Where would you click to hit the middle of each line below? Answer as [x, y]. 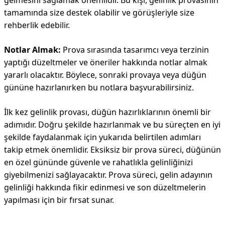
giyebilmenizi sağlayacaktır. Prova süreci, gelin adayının [108, 175]
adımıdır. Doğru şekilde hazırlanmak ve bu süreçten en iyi [112, 125]
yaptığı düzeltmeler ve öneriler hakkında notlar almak [106, 62]
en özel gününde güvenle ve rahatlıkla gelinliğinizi [98, 162]
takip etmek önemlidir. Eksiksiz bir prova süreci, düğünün [113, 150]
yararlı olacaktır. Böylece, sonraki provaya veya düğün [105, 75]
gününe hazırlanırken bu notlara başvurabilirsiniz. [99, 87]
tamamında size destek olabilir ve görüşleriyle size [99, 13]
